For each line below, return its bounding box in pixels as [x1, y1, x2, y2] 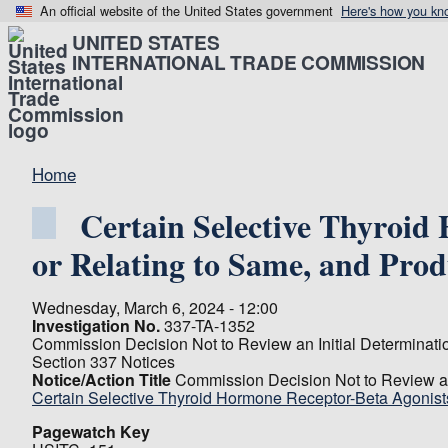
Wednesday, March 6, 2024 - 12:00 [32, 296, 278, 319]
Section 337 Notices [32, 350, 175, 373]
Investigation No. [32, 314, 160, 337]
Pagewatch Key [32, 420, 150, 443]
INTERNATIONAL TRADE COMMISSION [72, 48, 426, 76]
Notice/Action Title [32, 368, 171, 391]
